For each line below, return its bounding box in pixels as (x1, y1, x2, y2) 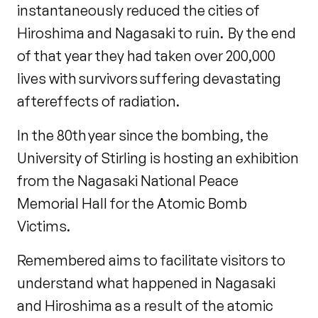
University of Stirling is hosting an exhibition (17, 149, 299, 168)
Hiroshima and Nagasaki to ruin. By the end (17, 24, 296, 43)
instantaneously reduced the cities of (17, 1, 260, 20)
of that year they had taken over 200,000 (17, 47, 275, 65)
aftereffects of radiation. (17, 92, 181, 111)
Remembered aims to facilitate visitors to (17, 251, 285, 270)
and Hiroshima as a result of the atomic (17, 297, 273, 315)
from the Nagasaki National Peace (17, 172, 238, 190)
